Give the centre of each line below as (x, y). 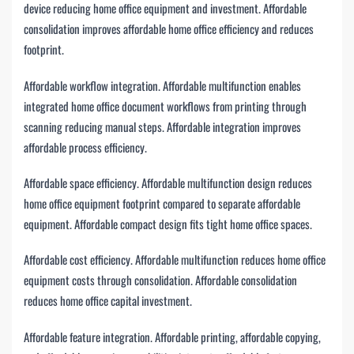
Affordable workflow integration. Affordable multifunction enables (162, 85)
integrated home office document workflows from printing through (165, 105)
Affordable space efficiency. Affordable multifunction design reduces (168, 182)
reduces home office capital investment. (108, 301)
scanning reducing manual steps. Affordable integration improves (162, 126)
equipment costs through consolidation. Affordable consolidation (160, 280)
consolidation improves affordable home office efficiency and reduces (169, 29)
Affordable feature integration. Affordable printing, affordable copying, (172, 336)
